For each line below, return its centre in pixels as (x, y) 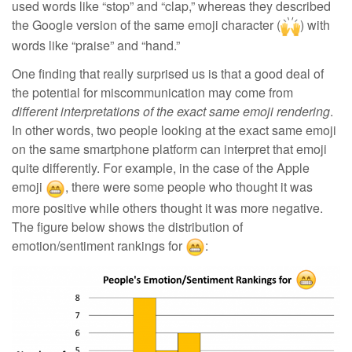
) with (315, 25)
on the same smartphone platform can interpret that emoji (169, 149)
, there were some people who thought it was (189, 187)
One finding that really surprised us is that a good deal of (168, 74)
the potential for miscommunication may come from (152, 93)
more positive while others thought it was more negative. (167, 207)
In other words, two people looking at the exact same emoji (174, 130)
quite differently (54, 168)
